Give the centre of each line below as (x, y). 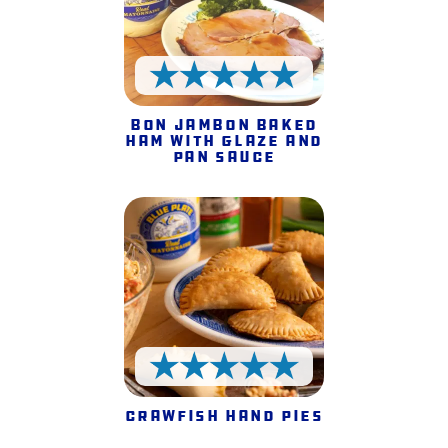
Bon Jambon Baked (224, 125)
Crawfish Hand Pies (224, 416)
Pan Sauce (224, 157)
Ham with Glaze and (224, 141)
